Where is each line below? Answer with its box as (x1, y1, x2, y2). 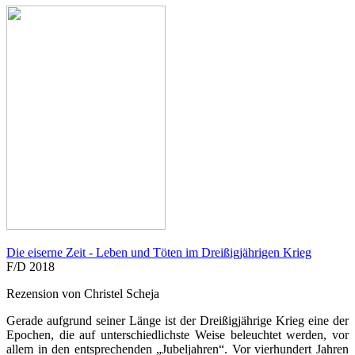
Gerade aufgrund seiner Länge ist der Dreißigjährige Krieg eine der (6, 314, 349, 328)
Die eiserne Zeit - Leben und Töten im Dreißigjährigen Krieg (6, 246, 311, 260)
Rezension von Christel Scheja (6, 287, 159, 301)
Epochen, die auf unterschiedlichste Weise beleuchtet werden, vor (6, 328, 349, 342)
